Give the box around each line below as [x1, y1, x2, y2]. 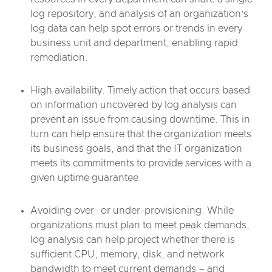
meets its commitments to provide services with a [30, 158, 251, 168]
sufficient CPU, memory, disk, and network [30, 250, 225, 259]
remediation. [30, 53, 88, 63]
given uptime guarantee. [30, 173, 141, 183]
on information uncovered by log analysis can [30, 100, 237, 110]
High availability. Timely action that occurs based [30, 86, 250, 95]
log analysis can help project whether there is [30, 235, 235, 245]
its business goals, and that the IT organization [30, 144, 242, 154]
